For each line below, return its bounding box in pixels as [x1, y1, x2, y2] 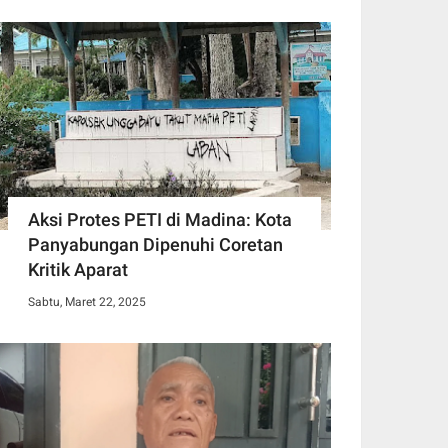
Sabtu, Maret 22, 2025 [28, 294, 146, 309]
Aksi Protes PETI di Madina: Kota [28, 208, 292, 230]
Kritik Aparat [28, 258, 128, 280]
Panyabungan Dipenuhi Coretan [28, 233, 283, 255]
